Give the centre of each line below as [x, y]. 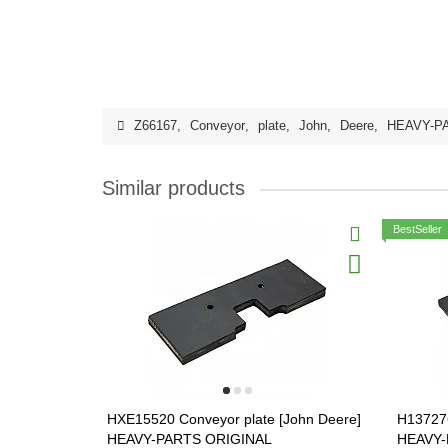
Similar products [173, 188]
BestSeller [417, 229]
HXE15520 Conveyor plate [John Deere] [234, 419]
